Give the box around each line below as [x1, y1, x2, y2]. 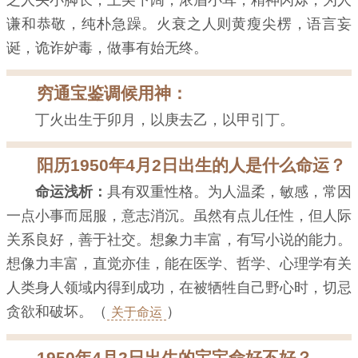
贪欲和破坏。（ [6, 304, 107, 320]
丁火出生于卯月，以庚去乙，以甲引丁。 [35, 112, 294, 129]
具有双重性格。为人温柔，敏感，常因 [107, 184, 352, 201]
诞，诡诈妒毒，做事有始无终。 [6, 40, 208, 57]
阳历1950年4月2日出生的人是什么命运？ [36, 156, 346, 175]
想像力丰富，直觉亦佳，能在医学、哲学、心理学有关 [6, 256, 352, 272]
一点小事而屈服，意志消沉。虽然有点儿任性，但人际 [6, 208, 352, 225]
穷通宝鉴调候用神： [36, 84, 188, 103]
